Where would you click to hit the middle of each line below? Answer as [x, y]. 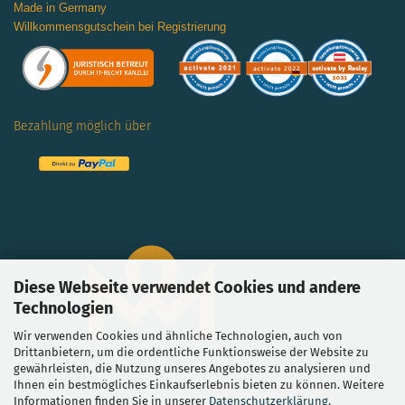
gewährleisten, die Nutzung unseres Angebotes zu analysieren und [192, 368]
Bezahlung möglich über [84, 127]
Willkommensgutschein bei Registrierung [120, 27]
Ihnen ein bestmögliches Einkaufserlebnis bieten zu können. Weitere [199, 385]
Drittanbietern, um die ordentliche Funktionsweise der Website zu [191, 352]
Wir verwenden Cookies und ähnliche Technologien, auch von [178, 336]
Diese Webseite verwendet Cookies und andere [187, 287]
